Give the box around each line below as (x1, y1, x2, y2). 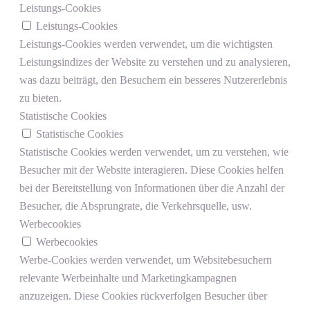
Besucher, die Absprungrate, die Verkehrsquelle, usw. (19, 199, 252, 212)
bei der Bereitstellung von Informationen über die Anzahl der (19, 181, 284, 194)
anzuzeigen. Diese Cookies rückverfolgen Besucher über (19, 289, 267, 302)
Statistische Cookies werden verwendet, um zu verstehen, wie (19, 145, 289, 158)
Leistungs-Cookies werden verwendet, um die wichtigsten (19, 37, 273, 50)
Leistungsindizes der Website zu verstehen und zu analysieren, (19, 55, 291, 68)
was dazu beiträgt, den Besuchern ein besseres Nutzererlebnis (19, 73, 287, 86)
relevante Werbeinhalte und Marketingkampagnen (19, 271, 237, 284)
